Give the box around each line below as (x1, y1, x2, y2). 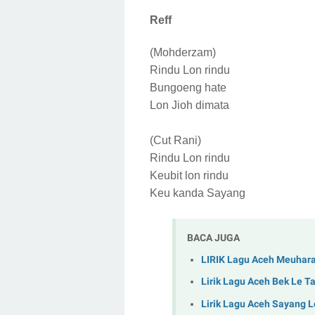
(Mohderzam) (150, 46, 216, 59)
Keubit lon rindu (150, 169, 231, 182)
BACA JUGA (187, 232, 240, 244)
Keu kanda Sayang (150, 187, 248, 200)
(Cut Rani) (150, 134, 201, 147)
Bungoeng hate (150, 82, 229, 94)
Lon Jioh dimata (150, 99, 232, 112)
